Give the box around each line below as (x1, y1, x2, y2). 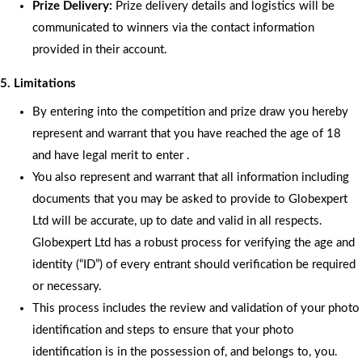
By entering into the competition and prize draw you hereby (32, 105, 348, 118)
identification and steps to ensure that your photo (32, 323, 294, 336)
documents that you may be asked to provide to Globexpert (32, 192, 347, 205)
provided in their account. (32, 43, 167, 56)
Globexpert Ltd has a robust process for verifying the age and (32, 236, 355, 249)
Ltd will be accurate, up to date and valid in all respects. (32, 214, 322, 227)
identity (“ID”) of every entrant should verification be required (32, 258, 356, 271)
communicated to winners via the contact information (32, 21, 314, 34)
